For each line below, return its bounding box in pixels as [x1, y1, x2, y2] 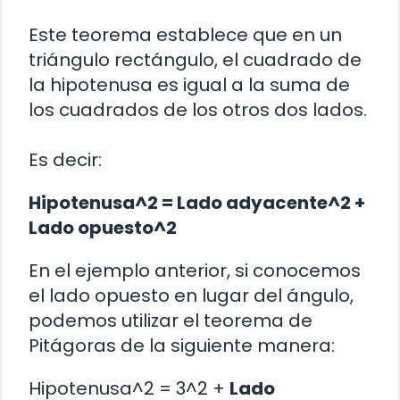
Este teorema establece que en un [29, 22, 342, 48]
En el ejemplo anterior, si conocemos [29, 258, 361, 284]
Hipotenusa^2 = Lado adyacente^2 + [29, 190, 365, 216]
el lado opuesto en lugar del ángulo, [29, 283, 354, 309]
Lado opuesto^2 [29, 215, 177, 241]
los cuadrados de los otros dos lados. [29, 97, 367, 123]
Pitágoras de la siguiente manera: [29, 333, 335, 359]
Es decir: [29, 147, 102, 173]
